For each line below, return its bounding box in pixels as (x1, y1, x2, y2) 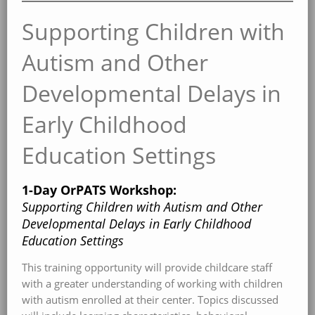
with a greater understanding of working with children (22, 276, 283, 291)
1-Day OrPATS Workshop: (22, 181, 176, 198)
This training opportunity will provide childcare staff (22, 259, 272, 275)
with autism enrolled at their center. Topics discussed (22, 292, 278, 307)
